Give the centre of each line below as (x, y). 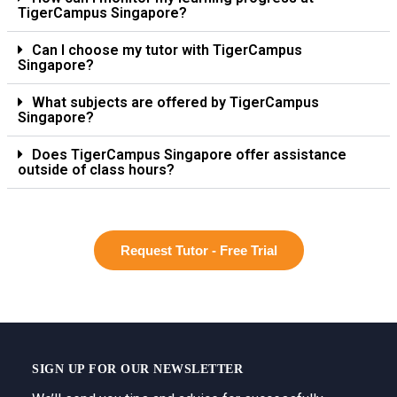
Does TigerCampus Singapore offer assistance (189, 154)
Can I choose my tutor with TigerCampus (167, 50)
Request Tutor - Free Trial (198, 250)
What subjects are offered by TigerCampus (175, 102)
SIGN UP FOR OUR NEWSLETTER (137, 369)
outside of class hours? (96, 169)
